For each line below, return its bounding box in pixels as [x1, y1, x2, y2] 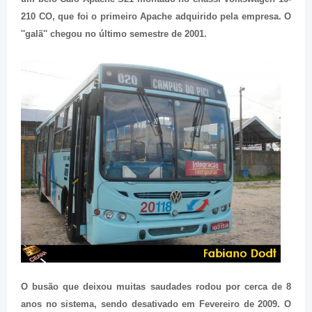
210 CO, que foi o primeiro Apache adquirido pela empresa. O [21, 11, 291, 22]
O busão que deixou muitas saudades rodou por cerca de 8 [21, 281, 291, 292]
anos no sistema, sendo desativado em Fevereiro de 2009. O [21, 299, 291, 310]
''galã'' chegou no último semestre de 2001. [21, 29, 207, 40]
